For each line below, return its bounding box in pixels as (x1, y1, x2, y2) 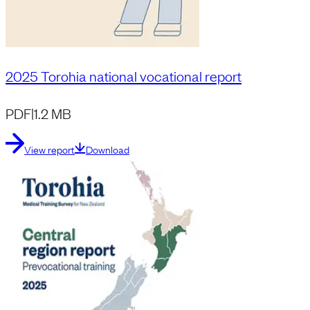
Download (86, 143, 129, 156)
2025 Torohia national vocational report (6, 66, 241, 85)
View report (24, 143, 75, 156)
